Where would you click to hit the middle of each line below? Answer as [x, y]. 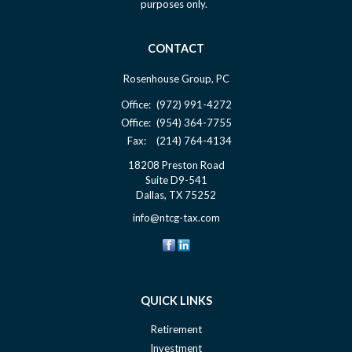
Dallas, [151, 194]
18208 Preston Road [176, 165]
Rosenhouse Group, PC [176, 78]
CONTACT [176, 48]
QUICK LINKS [176, 300]
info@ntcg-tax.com [176, 217]
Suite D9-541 [176, 180]
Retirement [176, 329]
